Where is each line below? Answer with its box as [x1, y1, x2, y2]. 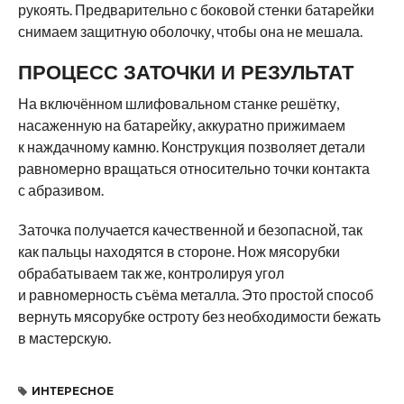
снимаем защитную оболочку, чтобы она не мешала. [17, 22, 363, 40]
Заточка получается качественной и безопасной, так [17, 220, 363, 238]
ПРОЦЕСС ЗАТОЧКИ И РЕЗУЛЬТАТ [17, 60, 353, 84]
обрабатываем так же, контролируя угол [17, 263, 284, 281]
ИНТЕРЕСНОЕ [31, 383, 114, 398]
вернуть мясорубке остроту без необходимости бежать [17, 307, 381, 325]
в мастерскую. [17, 328, 111, 346]
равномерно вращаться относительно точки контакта [17, 159, 370, 177]
